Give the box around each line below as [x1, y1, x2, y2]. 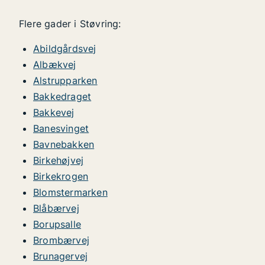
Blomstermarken [33, 186, 108, 198]
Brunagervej [33, 250, 88, 262]
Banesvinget [33, 122, 89, 134]
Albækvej [33, 59, 76, 70]
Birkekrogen [33, 170, 89, 182]
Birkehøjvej [33, 154, 84, 166]
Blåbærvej [33, 202, 79, 214]
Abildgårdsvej [33, 43, 96, 54]
